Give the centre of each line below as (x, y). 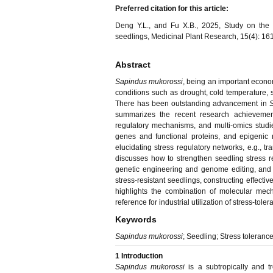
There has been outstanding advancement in (192, 104)
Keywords (136, 219)
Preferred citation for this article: (172, 9)
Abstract (133, 65)
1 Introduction (139, 256)
